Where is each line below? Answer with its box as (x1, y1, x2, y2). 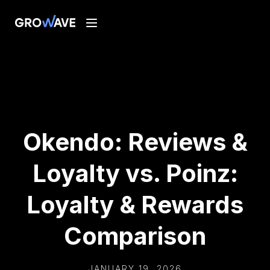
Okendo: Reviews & (22, 127, 248, 157)
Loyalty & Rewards (27, 190, 243, 219)
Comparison (64, 221, 206, 251)
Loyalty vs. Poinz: (32, 159, 238, 188)
